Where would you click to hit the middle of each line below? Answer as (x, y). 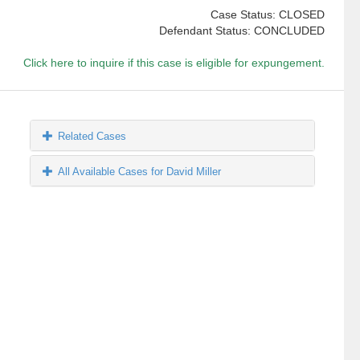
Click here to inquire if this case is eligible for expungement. (174, 63)
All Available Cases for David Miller (140, 172)
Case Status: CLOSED (267, 15)
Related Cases (92, 137)
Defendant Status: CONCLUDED (241, 31)
